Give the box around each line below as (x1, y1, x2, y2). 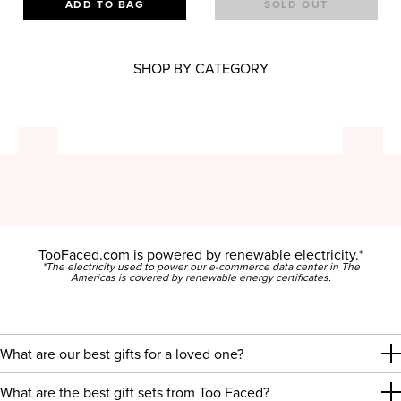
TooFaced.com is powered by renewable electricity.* (38, 247, 363, 262)
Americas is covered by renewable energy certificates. (70, 272, 331, 284)
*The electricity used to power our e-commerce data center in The (41, 261, 360, 273)
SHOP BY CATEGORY (132, 61, 269, 76)
